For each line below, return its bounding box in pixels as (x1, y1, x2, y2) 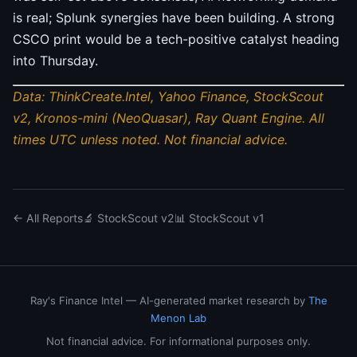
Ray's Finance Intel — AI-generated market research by (29, 294, 308, 308)
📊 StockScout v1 (175, 211, 265, 226)
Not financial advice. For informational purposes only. (46, 334, 311, 347)
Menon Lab (151, 312, 206, 325)
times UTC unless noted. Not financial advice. (13, 131, 288, 148)
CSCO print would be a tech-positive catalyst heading (13, 31, 339, 48)
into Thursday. (13, 53, 98, 69)
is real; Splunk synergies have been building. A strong (13, 10, 335, 26)
